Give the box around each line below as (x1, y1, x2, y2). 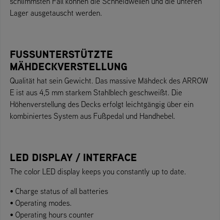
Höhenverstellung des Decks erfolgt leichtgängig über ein (10, 99, 193, 109)
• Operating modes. (10, 197, 72, 208)
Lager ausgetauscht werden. (10, 7, 102, 18)
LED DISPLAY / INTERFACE (10, 150, 137, 165)
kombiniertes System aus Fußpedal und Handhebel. (10, 110, 175, 121)
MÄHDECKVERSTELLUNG (10, 59, 127, 74)
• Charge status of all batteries (10, 186, 108, 196)
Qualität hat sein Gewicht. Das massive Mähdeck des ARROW (10, 75, 208, 85)
